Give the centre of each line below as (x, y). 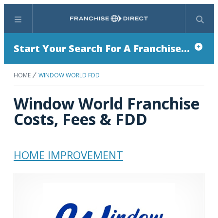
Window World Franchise (107, 103)
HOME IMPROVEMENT (68, 155)
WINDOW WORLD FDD (69, 75)
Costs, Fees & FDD (81, 119)
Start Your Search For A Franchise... (102, 48)
